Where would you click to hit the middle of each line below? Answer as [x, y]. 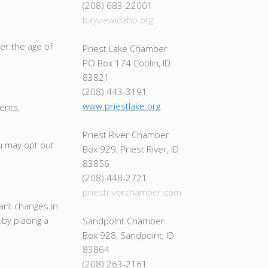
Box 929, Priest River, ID [131, 149]
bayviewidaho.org [118, 19]
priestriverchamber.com [132, 192]
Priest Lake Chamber [125, 48]
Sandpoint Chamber [124, 220]
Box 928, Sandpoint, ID [128, 235]
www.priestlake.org [121, 106]
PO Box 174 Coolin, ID [127, 63]
